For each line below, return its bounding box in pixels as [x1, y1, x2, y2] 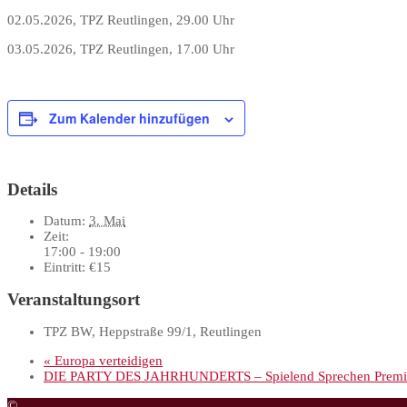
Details [7, 179, 57, 199]
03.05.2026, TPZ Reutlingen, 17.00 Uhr [7, 41, 234, 56]
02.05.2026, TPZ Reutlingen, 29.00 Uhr [7, 12, 234, 27]
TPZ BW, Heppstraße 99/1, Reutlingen [44, 323, 262, 339]
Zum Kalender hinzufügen [49, 108, 210, 127]
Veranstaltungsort [7, 290, 140, 310]
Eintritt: [44, 260, 85, 275]
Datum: [44, 213, 85, 229]
